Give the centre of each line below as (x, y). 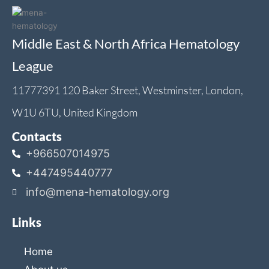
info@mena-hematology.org (97, 192)
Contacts (37, 136)
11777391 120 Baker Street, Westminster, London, (128, 90)
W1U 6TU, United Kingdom (75, 112)
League (33, 65)
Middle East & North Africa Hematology (126, 43)
